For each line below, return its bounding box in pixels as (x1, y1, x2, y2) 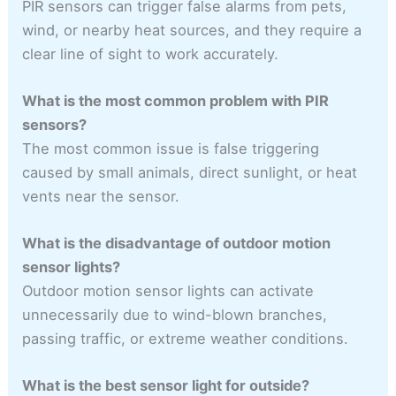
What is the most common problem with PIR (22, 91, 330, 110)
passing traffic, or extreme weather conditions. (22, 330, 349, 348)
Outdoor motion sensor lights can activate (22, 282, 315, 301)
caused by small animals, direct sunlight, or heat (22, 163, 358, 181)
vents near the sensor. (22, 187, 180, 205)
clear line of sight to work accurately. (22, 44, 279, 63)
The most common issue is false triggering (22, 139, 320, 157)
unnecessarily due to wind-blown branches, (22, 306, 328, 324)
